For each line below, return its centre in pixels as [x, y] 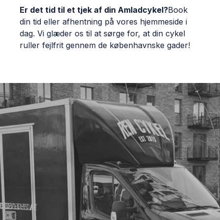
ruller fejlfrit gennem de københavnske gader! [105, 45]
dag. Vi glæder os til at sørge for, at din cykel [102, 33]
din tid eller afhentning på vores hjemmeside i [103, 22]
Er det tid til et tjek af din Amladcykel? [94, 10]
